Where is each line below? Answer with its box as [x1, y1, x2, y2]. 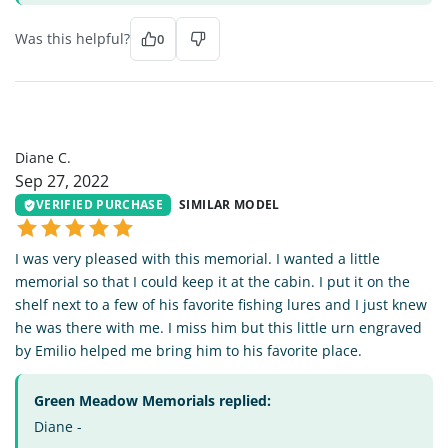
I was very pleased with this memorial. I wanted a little [15, 249, 380, 269]
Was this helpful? [15, 29, 130, 49]
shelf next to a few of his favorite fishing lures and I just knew [15, 295, 427, 315]
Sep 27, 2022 [15, 170, 109, 193]
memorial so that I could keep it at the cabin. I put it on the [15, 272, 410, 292]
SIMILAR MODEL [179, 196, 280, 214]
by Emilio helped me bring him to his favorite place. [15, 341, 362, 361]
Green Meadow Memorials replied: [34, 391, 271, 411]
